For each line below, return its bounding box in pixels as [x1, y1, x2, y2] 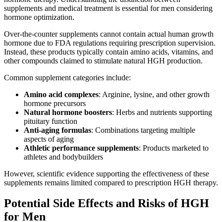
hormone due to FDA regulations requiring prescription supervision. [4, 38, 216, 47]
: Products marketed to [139, 143, 209, 152]
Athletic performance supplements [24, 143, 139, 152]
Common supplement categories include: [4, 73, 131, 82]
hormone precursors [24, 99, 86, 108]
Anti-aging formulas [24, 125, 91, 134]
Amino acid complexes [24, 90, 99, 99]
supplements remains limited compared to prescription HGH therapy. [4, 178, 218, 187]
